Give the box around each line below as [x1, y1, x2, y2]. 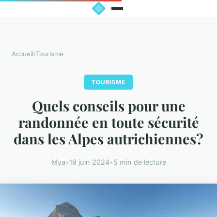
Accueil [12, 50, 33, 58]
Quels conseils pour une [31, 96, 186, 115]
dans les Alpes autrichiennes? [14, 129, 203, 148]
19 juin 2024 [69, 157, 109, 166]
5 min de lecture [113, 157, 166, 166]
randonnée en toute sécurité [18, 113, 199, 132]
